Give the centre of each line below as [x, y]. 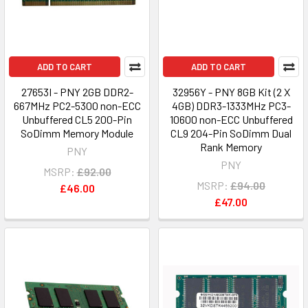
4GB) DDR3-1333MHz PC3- [231, 106]
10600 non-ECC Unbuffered [231, 119]
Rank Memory [231, 147]
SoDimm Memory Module [77, 133]
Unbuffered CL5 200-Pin [77, 119]
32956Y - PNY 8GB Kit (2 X [231, 92]
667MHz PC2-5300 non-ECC [77, 106]
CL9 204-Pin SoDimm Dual [231, 133]
